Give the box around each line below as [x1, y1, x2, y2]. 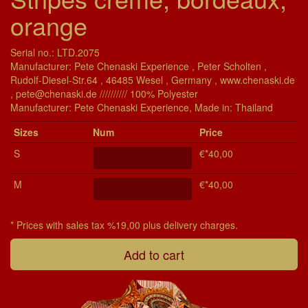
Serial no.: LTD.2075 [10, 45, 100, 59]
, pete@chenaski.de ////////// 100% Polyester [10, 86, 198, 100]
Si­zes [14, 124, 38, 139]
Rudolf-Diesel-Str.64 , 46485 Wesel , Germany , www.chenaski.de [10, 72, 295, 87]
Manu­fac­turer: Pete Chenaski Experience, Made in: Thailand [10, 100, 273, 114]
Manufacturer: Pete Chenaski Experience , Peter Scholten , [10, 58, 267, 73]
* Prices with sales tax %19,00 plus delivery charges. [10, 217, 238, 232]
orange [10, 7, 87, 43]
